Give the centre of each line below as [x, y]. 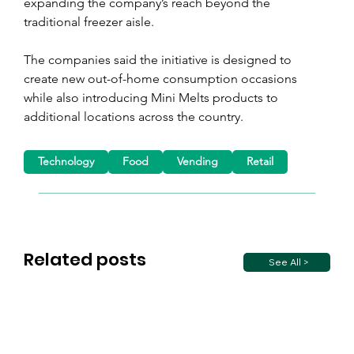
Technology [66, 162]
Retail [260, 162]
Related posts [85, 260]
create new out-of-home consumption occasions [162, 78]
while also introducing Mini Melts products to [153, 97]
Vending [198, 162]
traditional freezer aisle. [89, 21]
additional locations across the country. [134, 116]
